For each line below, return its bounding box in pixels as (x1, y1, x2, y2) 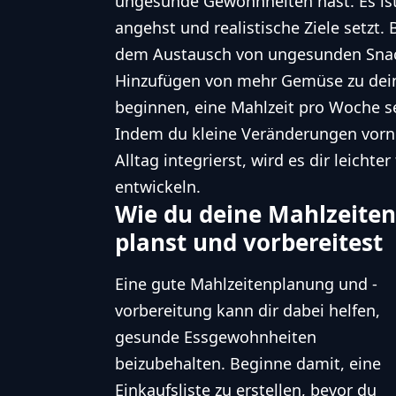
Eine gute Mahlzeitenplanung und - (115, 272, 377, 294)
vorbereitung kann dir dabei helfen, (115, 299, 380, 321)
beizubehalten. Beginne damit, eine (115, 352, 381, 374)
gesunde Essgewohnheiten (115, 325, 316, 347)
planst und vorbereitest (115, 225, 383, 258)
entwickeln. (115, 175, 201, 197)
